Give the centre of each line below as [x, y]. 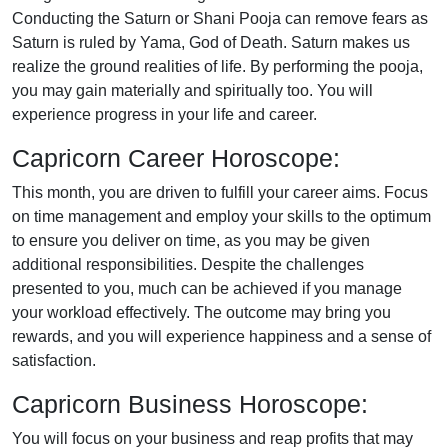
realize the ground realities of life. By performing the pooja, [217, 66]
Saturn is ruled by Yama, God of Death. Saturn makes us [211, 42]
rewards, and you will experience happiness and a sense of [221, 336]
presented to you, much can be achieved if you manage [207, 288]
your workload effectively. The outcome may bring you [201, 312]
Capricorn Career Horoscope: [176, 158]
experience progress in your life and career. [164, 114]
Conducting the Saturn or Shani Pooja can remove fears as [220, 18]
